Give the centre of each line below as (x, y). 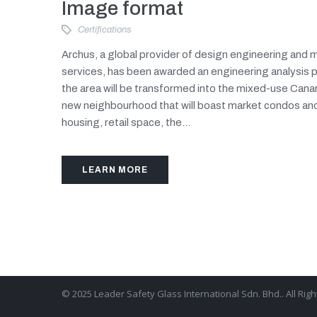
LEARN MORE (115, 170)
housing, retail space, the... (126, 122)
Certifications (105, 30)
